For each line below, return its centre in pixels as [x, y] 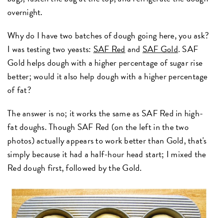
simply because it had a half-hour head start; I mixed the [107, 154]
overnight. [25, 12]
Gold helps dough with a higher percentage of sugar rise [105, 62]
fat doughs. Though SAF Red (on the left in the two [98, 127]
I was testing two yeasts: [50, 49]
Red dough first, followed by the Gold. [75, 167]
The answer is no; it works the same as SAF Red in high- [105, 113]
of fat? [19, 90]
